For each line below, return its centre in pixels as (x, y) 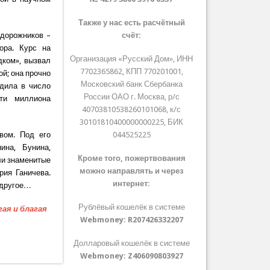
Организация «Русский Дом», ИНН (132, 59)
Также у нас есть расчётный (131, 23)
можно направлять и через (132, 171)
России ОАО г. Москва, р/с (131, 97)
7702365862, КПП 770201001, (131, 72)
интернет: (132, 184)
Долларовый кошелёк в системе (131, 243)
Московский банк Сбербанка (131, 84)
